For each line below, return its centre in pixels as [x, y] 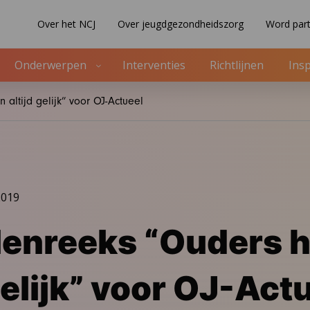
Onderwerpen [51, 65]
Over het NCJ [66, 24]
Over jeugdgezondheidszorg [181, 24]
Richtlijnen [237, 65]
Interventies [154, 65]
